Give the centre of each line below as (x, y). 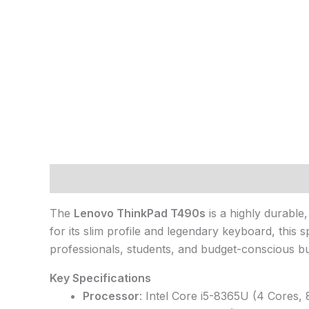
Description (81, 179)
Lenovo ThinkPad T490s (140, 213)
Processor (111, 296)
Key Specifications (100, 278)
